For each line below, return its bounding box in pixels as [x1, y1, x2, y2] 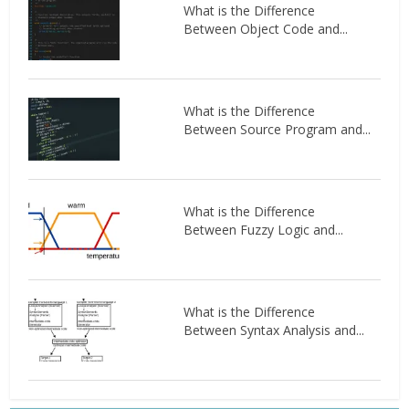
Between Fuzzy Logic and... [183, 221, 343, 239]
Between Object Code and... [183, 20, 348, 38]
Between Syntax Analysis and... [183, 321, 364, 340]
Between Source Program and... [183, 121, 371, 139]
